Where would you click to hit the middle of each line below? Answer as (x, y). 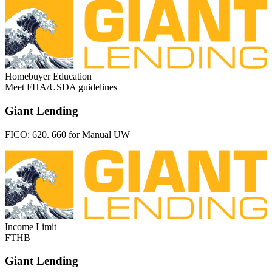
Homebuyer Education (48, 76)
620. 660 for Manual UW (81, 134)
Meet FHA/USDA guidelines (61, 87)
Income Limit (31, 226)
